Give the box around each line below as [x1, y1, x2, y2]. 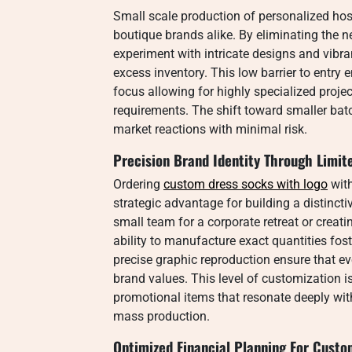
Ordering [113, 177, 163, 192]
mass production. [113, 309, 210, 324]
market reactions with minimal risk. [113, 122, 307, 137]
